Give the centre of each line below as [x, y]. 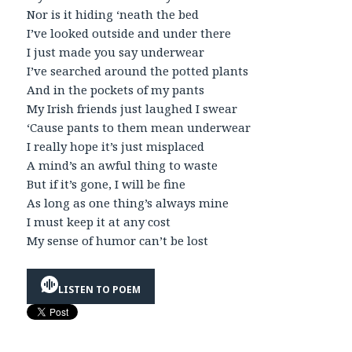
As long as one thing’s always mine [128, 202]
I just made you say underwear [116, 51]
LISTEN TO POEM [100, 290]
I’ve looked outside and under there [129, 33]
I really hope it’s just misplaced [116, 146]
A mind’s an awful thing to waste [123, 165]
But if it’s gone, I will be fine [106, 183]
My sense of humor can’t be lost [118, 240]
